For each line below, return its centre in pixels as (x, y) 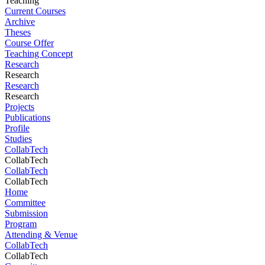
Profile (17, 128)
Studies (18, 139)
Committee (25, 203)
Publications (28, 117)
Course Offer (29, 43)
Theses (18, 32)
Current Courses (35, 11)
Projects (20, 107)
